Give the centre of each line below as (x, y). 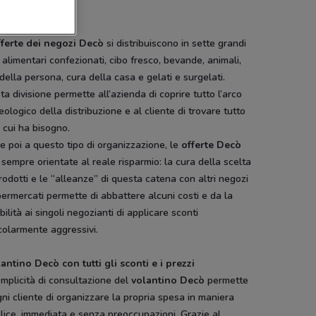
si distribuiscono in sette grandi (177, 43)
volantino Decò (168, 280)
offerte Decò (212, 145)
